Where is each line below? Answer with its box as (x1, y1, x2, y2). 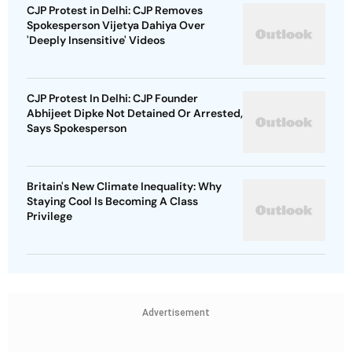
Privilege (27, 209, 72, 224)
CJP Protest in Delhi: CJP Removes (27, 3, 203, 18)
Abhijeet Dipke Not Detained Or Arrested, (27, 106, 243, 121)
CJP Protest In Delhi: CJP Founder (27, 91, 198, 106)
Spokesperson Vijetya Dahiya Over (27, 18, 205, 33)
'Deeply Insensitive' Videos (27, 33, 165, 48)
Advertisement (142, 307, 210, 319)
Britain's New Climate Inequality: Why (27, 179, 222, 194)
